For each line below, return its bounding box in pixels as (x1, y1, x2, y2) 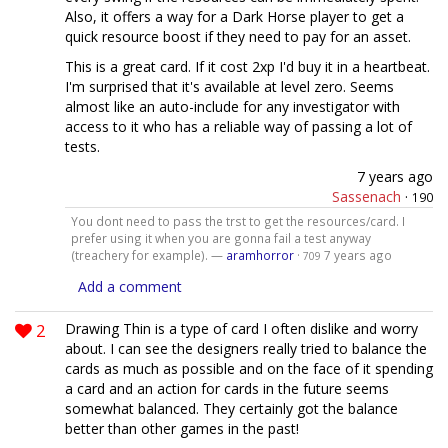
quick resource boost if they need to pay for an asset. (65, 26, 411, 46)
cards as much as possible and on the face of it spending (65, 359, 433, 379)
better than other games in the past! (65, 419, 299, 439)
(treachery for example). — (70, 247, 226, 264)
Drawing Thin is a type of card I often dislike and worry (65, 319, 418, 339)
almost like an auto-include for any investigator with (65, 96, 400, 116)
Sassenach (332, 186, 401, 206)
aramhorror (225, 247, 294, 264)
